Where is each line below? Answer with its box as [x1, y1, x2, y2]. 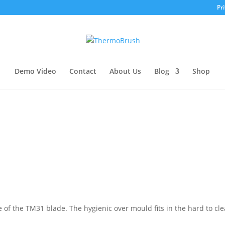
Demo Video [14, 66, 56, 76]
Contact [69, 66, 96, 76]
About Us [109, 66, 141, 76]
